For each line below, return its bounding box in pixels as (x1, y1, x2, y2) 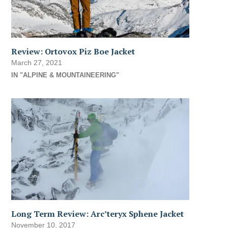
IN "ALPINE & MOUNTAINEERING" (11, 71, 120, 79)
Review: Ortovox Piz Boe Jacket (11, 46, 135, 58)
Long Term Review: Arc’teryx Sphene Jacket (11, 208, 184, 220)
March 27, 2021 (11, 59, 63, 67)
